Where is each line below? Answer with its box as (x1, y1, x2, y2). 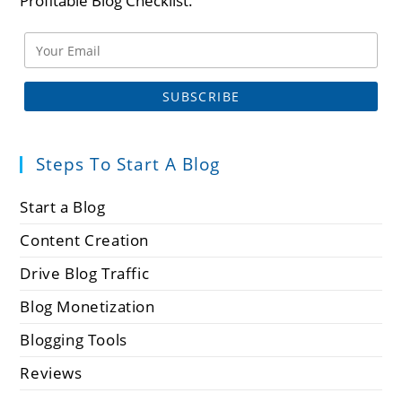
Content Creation (20, 230, 150, 251)
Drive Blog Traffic (20, 263, 150, 284)
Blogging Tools (20, 329, 127, 351)
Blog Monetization (20, 296, 155, 318)
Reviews (20, 363, 83, 384)
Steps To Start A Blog (36, 153, 221, 177)
